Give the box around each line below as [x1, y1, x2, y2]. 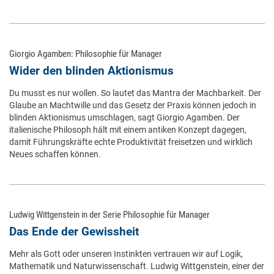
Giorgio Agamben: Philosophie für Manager [9, 48, 162, 60]
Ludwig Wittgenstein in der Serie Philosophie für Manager [9, 209, 210, 221]
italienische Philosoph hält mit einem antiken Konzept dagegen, [9, 125, 246, 135]
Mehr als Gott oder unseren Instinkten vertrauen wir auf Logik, [9, 249, 243, 259]
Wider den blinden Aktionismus [9, 64, 174, 78]
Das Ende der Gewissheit [9, 224, 139, 239]
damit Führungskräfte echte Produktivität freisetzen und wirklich [9, 137, 253, 147]
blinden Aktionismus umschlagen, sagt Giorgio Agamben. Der [9, 113, 240, 123]
